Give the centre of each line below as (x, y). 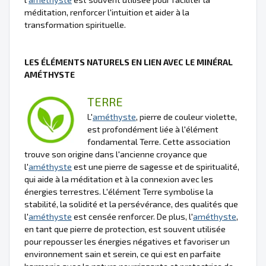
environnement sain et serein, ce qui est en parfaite (123, 254)
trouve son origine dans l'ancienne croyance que (116, 154)
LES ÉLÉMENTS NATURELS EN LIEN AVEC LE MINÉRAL (129, 62)
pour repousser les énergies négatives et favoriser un (127, 241)
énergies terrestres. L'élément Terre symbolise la (119, 191)
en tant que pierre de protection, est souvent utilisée (125, 229)
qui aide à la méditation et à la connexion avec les (119, 179)
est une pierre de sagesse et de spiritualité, (156, 166)
